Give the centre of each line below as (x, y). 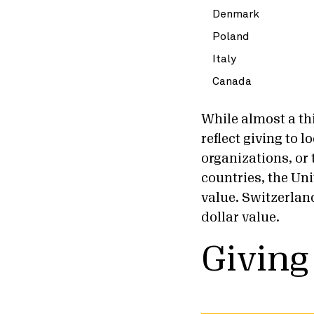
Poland (230, 36)
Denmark (234, 13)
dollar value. (240, 217)
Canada (231, 81)
